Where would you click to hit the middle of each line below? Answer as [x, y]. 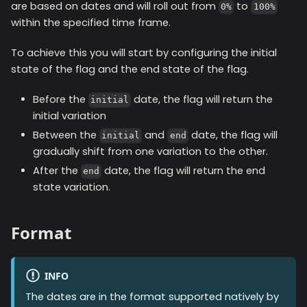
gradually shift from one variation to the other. [150, 152]
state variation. [72, 187]
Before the [61, 100]
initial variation [70, 116]
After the [57, 171]
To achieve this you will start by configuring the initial [144, 53]
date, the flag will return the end [184, 171]
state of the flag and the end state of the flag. [130, 70]
